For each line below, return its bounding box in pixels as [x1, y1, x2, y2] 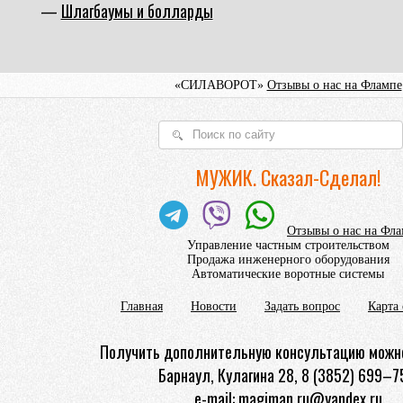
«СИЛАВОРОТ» [174, 77, 267, 92]
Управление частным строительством [186, 237, 390, 252]
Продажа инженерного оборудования [186, 252, 390, 266]
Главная [121, 299, 163, 313]
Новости [191, 299, 237, 313]
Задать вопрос [264, 299, 340, 313]
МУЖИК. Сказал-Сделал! [195, 162, 381, 192]
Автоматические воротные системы [192, 266, 384, 281]
